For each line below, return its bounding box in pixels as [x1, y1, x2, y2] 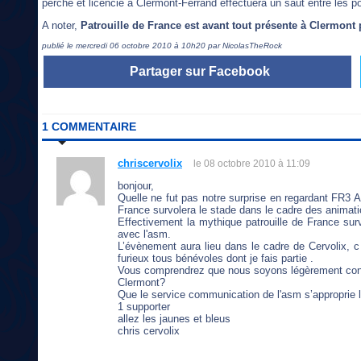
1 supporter [118, 301, 170, 313]
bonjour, [118, 180, 154, 193]
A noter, [42, 19, 81, 31]
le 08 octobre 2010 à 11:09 [193, 158, 310, 170]
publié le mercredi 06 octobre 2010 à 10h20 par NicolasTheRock [42, 41, 282, 51]
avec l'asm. [118, 228, 171, 241]
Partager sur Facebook [129, 64, 270, 79]
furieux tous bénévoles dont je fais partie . [118, 252, 313, 265]
